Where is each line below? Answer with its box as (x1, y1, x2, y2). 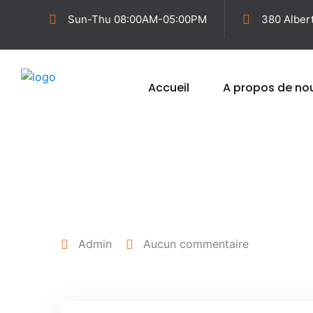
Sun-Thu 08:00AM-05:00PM (68, 13, 207, 26)
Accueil (148, 80, 189, 96)
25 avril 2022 (92, 190, 162, 204)
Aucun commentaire (143, 237, 249, 251)
